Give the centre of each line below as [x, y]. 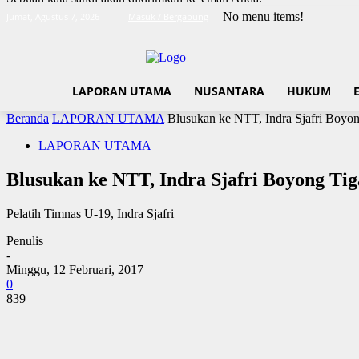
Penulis [25, 240]
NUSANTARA [229, 91]
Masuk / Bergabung [168, 16]
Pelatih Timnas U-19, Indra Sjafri [90, 213]
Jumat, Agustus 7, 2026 [53, 16]
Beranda [28, 119]
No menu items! [263, 16]
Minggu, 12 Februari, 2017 [75, 269]
